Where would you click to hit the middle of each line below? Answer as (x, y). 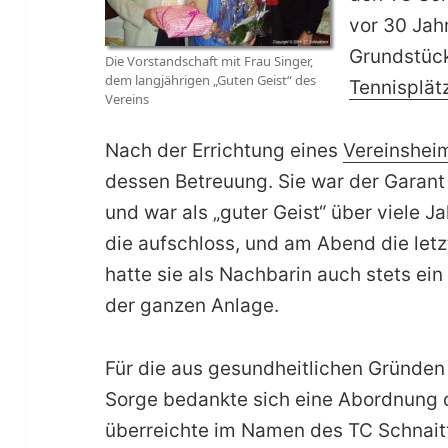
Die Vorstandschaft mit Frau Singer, (209, 61)
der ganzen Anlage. (192, 306)
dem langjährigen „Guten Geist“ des (211, 80)
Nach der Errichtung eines (224, 151)
